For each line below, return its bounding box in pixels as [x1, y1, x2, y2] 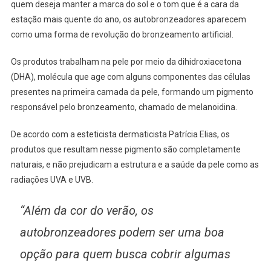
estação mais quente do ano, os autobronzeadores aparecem [10, 14, 246, 24]
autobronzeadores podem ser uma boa [19, 224, 224, 240]
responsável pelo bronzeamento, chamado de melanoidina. [10, 102, 237, 112]
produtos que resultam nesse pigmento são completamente [10, 144, 241, 154]
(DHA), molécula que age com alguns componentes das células [10, 71, 250, 82]
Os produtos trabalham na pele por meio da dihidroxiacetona [10, 56, 241, 67]
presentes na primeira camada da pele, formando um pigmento [10, 87, 253, 97]
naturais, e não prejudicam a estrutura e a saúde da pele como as [10, 159, 259, 169]
